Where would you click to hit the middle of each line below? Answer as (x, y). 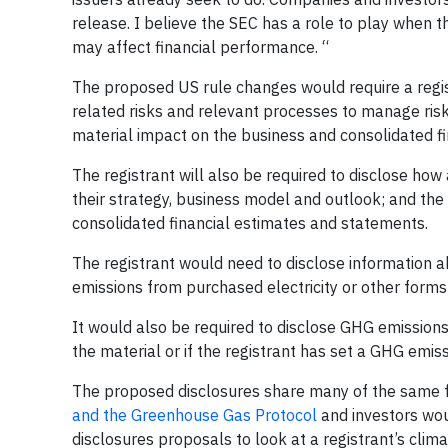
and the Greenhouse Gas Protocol (194, 415)
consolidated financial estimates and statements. (250, 223)
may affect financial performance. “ (200, 47)
